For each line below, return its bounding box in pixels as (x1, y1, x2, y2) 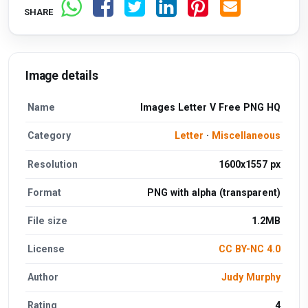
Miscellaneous (211, 130, 280, 142)
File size (27, 214, 68, 226)
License (27, 243, 65, 255)
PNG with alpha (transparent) (146, 186, 280, 198)
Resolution (27, 158, 78, 170)
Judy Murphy (221, 272, 280, 283)
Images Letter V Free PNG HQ (140, 102, 280, 113)
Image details (25, 68, 98, 82)
